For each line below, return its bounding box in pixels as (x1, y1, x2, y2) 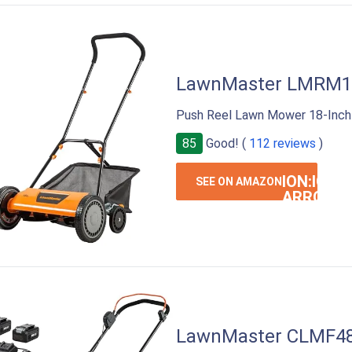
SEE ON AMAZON (196, 174, 282, 188)
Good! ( (203, 135, 249, 151)
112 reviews (249, 135, 316, 151)
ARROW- (282, 187, 343, 207)
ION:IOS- (282, 171, 343, 191)
